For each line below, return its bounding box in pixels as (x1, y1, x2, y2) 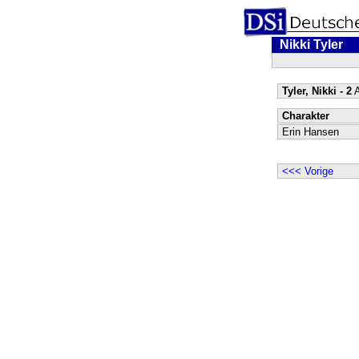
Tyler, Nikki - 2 (281, 85, 352, 97)
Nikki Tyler (279, 38, 343, 51)
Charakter (281, 110, 329, 122)
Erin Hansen (281, 126, 339, 138)
